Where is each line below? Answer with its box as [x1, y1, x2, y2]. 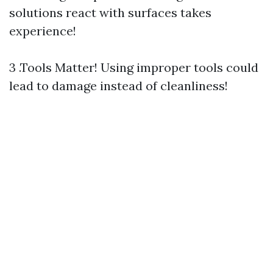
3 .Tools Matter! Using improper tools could [9, 60, 258, 75]
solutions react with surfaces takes [9, 5, 211, 20]
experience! [9, 23, 76, 38]
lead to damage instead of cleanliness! [9, 78, 228, 93]
